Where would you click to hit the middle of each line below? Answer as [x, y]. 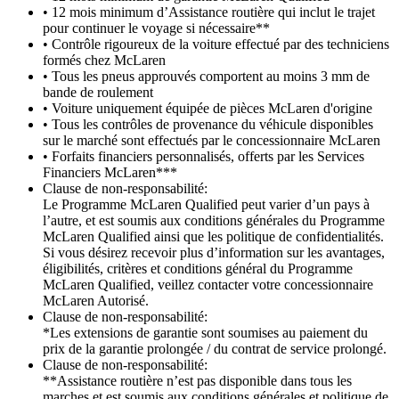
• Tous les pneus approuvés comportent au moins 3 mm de [206, 77]
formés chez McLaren [104, 61]
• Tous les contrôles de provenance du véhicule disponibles [208, 125]
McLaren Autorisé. [96, 301]
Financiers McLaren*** [110, 173]
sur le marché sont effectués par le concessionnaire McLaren [212, 141]
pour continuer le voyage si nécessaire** [156, 28]
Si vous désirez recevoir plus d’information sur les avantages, [214, 253]
